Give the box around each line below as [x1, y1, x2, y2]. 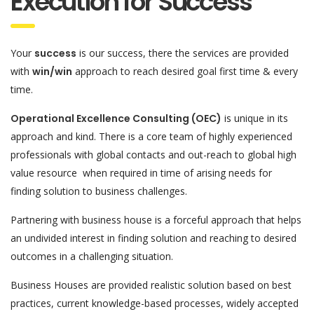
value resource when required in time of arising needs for [11, 165, 272, 179]
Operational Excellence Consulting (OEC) [11, 111, 221, 125]
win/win [32, 64, 72, 78]
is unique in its [221, 111, 288, 125]
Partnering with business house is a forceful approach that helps [11, 212, 301, 226]
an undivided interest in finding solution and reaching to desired [11, 231, 296, 245]
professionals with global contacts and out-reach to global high [11, 147, 296, 161]
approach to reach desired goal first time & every [72, 64, 298, 78]
